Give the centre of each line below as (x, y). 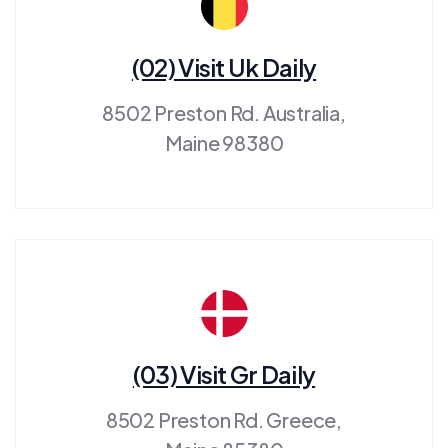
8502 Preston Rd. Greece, (224, 419)
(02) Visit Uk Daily (224, 66)
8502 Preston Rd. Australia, (224, 112)
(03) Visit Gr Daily (224, 373)
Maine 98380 (224, 142)
